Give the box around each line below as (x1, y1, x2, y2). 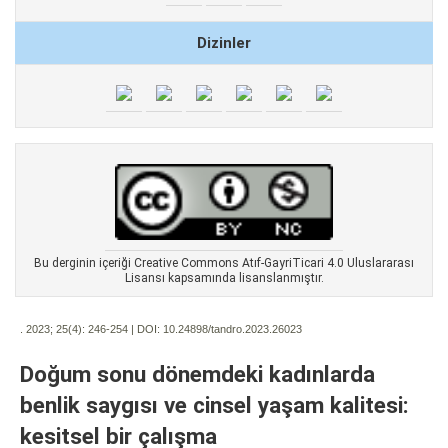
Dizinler (197, 33, 251, 52)
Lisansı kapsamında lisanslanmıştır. (124, 271, 324, 286)
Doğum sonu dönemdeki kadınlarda (20, 361, 375, 388)
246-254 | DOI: (85, 323, 163, 336)
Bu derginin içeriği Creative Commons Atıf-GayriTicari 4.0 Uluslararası (34, 256, 414, 271)
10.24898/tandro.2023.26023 (163, 323, 302, 336)
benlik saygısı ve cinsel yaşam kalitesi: (20, 392, 409, 419)
